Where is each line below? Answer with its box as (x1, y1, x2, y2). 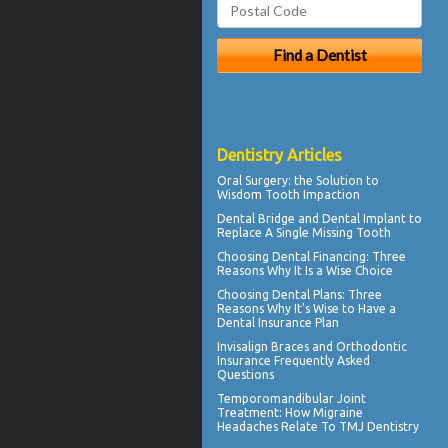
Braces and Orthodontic (268, 339, 407, 353)
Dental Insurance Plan (217, 315, 339, 329)
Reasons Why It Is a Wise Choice (217, 263, 393, 277)
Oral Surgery (217, 173, 288, 187)
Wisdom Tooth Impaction (217, 187, 360, 201)
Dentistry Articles (217, 145, 342, 164)
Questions (217, 367, 274, 381)
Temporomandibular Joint (217, 391, 366, 405)
